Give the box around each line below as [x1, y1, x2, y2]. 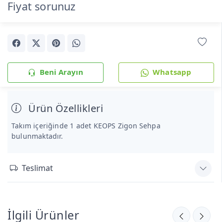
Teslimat [22, 163, 53, 174]
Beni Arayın [39, 66, 83, 77]
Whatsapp [153, 66, 192, 77]
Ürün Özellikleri [25, 101, 103, 115]
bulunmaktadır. [11, 131, 63, 141]
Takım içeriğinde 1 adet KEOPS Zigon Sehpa [11, 120, 161, 130]
